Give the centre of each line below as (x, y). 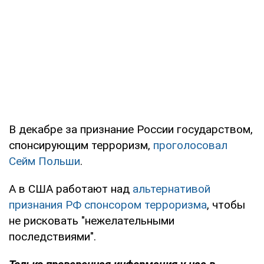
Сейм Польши (44, 161)
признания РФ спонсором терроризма (108, 204)
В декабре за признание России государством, (131, 129)
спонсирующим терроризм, (81, 145)
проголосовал (190, 145)
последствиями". (52, 236)
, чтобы (226, 204)
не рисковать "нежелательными (92, 220)
